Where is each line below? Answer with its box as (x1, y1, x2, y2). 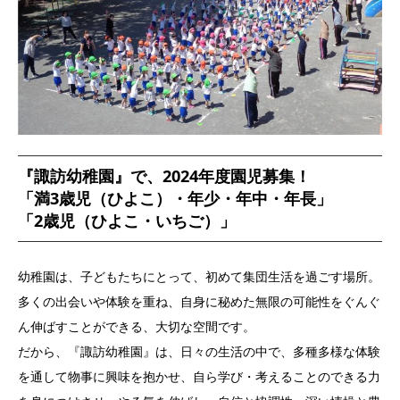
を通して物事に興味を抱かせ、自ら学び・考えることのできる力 (18, 367, 380, 385)
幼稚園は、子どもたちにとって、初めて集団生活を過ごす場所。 (18, 267, 380, 285)
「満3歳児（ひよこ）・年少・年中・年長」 (18, 187, 332, 210)
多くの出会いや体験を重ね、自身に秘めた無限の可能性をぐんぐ (18, 292, 380, 310)
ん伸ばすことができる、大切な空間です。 (18, 317, 255, 335)
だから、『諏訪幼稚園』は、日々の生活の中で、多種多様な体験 (18, 342, 380, 360)
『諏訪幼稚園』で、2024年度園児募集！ (18, 165, 311, 187)
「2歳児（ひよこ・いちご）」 (18, 210, 236, 232)
